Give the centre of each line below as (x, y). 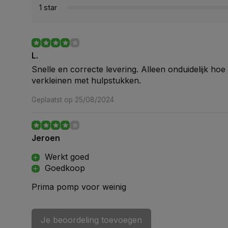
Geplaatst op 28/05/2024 (73, 206)
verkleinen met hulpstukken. (86, 80)
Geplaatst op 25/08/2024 (73, 100)
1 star (48, 7)
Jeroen (46, 138)
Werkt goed (67, 157)
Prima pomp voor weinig (79, 187)
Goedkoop (65, 168)
